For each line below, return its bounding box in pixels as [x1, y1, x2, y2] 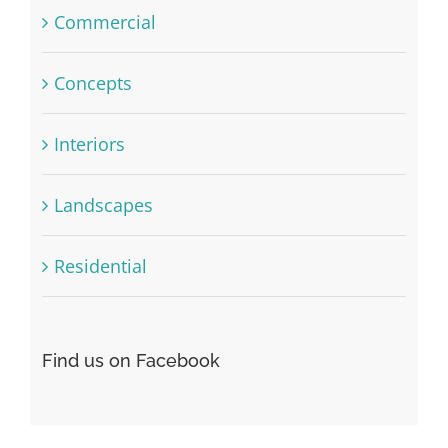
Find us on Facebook [41, 349, 220, 371]
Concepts [53, 70, 132, 95]
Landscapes [53, 192, 153, 217]
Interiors [53, 131, 125, 156]
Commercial [53, 9, 156, 34]
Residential [53, 253, 147, 278]
